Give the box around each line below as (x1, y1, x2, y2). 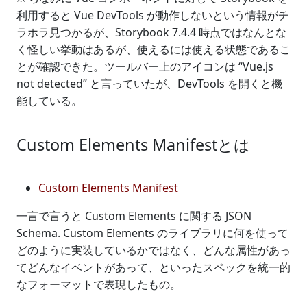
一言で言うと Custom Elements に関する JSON (16, 208, 251, 223)
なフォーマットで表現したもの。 (16, 276, 181, 292)
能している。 (16, 93, 82, 108)
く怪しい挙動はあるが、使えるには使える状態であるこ (16, 41, 291, 57)
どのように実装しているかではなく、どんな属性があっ (16, 242, 291, 258)
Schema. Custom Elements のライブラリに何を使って (16, 225, 288, 241)
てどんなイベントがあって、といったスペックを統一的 (16, 259, 291, 275)
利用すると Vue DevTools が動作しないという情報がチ (16, 7, 289, 23)
